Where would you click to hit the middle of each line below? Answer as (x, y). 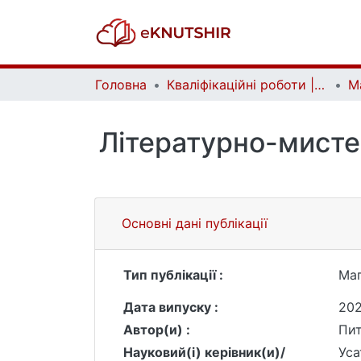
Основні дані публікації (195, 223)
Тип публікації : (173, 275)
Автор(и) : (157, 330)
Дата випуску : (171, 307)
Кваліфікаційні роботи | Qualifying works (320, 85)
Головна (121, 85)
